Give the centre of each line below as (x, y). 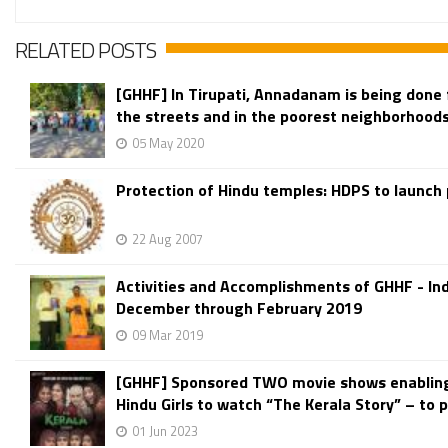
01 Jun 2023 (165, 431)
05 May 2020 (168, 143)
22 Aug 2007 (167, 239)
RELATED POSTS (85, 50)
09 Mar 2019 (167, 335)
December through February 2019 (239, 308)
